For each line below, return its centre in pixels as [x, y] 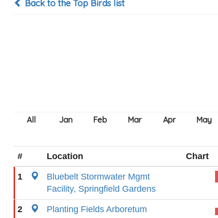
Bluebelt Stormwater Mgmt [98, 177]
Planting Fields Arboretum [97, 209]
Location [65, 156]
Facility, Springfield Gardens [101, 189]
